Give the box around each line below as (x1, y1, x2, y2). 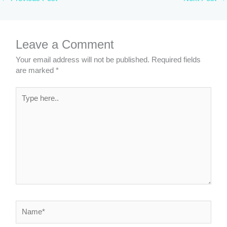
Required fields (152, 56, 201, 64)
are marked (16, 66, 56, 75)
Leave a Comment (16, 38, 115, 52)
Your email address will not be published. (16, 56, 150, 64)
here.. (15, 98, 34, 107)
